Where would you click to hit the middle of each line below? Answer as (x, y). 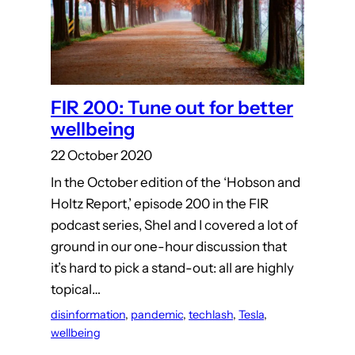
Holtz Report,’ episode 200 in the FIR (160, 204)
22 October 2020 (101, 156)
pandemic (157, 315)
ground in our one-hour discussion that (169, 247)
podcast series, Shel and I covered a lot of (174, 225)
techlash (211, 315)
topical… (76, 290)
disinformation (88, 315)
